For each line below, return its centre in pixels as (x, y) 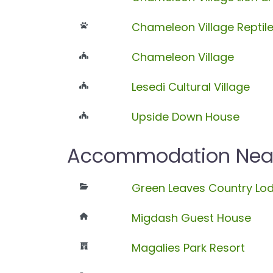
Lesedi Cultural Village (190, 87)
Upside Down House (185, 116)
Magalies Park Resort (188, 247)
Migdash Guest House (191, 218)
